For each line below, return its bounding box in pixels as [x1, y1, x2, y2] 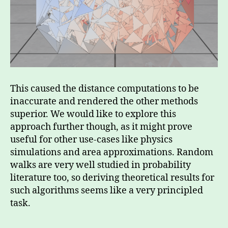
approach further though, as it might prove [10, 121, 192, 133]
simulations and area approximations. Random [10, 146, 213, 158]
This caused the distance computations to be [10, 82, 199, 95]
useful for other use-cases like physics [10, 133, 173, 146]
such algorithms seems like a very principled [10, 184, 203, 196]
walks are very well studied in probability [10, 159, 191, 171]
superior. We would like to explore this [10, 108, 176, 120]
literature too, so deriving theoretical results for [10, 172, 214, 184]
